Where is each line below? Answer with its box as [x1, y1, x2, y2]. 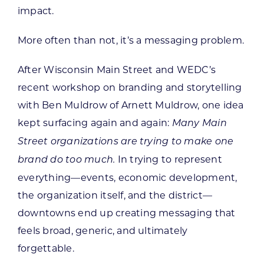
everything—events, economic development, [17, 171, 237, 183]
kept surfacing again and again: [17, 117, 172, 128]
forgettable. [17, 242, 74, 254]
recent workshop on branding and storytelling [17, 81, 242, 93]
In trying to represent [115, 153, 222, 165]
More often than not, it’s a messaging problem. [17, 34, 245, 46]
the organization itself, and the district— [17, 189, 213, 201]
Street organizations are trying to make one [17, 137, 234, 147]
